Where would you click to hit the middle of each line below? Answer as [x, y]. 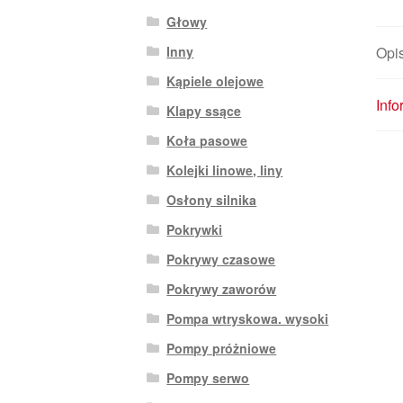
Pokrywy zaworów [222, 288]
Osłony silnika [212, 199]
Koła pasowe [207, 140]
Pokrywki [195, 229]
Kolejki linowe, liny [225, 170]
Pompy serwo [208, 377]
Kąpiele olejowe [215, 81]
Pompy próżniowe [222, 348]
